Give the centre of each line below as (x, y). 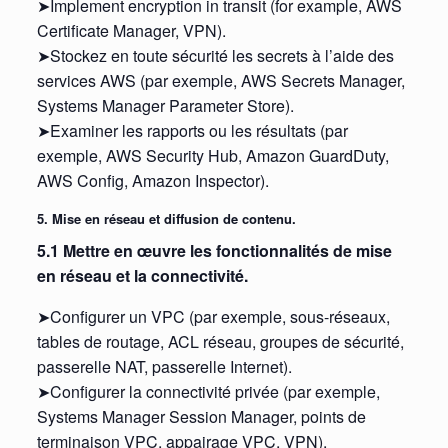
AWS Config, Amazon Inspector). (152, 181)
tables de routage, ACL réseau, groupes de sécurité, (220, 342)
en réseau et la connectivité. (142, 276)
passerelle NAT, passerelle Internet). (164, 367)
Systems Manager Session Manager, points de (201, 417)
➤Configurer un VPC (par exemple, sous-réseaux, (213, 317)
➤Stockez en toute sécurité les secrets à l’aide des (215, 56)
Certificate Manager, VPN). (131, 31)
